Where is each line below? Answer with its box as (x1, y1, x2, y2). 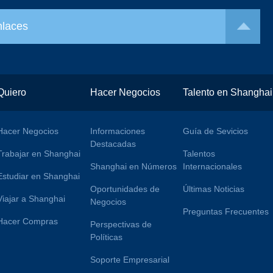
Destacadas (90, 139, 136, 149)
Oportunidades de (90, 184, 160, 194)
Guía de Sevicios (183, 126, 249, 136)
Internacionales (183, 161, 243, 172)
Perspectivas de (90, 219, 152, 230)
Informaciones (90, 126, 145, 136)
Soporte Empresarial (90, 255, 169, 265)
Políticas (90, 232, 122, 243)
